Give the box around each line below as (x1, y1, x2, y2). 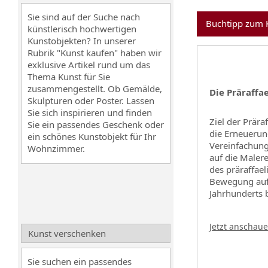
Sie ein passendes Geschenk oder (28, 118, 164, 130)
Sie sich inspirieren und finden (28, 106, 152, 118)
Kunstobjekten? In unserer (28, 35, 136, 47)
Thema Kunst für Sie (28, 71, 110, 83)
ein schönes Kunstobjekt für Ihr (28, 130, 156, 142)
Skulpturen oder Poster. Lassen (28, 95, 154, 106)
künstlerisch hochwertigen (28, 23, 136, 35)
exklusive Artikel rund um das (28, 59, 150, 71)
